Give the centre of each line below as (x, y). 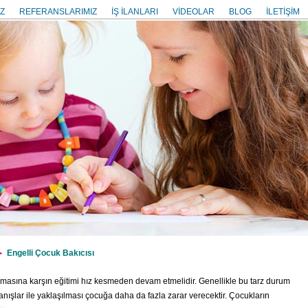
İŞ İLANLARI (135, 12)
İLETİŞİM (283, 12)
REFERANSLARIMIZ (58, 12)
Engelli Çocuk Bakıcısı (51, 253)
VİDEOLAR (194, 12)
